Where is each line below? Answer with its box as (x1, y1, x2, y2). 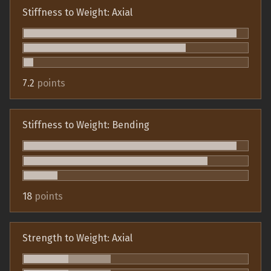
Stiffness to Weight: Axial (22, 6, 132, 18)
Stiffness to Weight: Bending (22, 119, 149, 131)
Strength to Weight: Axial (22, 232, 132, 244)
